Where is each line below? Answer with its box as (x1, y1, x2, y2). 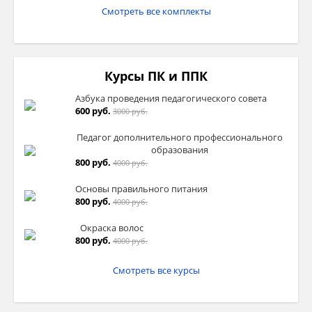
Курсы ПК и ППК (104, 68, 208, 84)
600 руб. (75, 104, 111, 117)
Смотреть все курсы (112, 264, 200, 276)
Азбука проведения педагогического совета (75, 92, 267, 104)
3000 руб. (113, 106, 148, 116)
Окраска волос (79, 221, 143, 234)
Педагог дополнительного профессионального (77, 131, 283, 143)
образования (151, 143, 208, 156)
